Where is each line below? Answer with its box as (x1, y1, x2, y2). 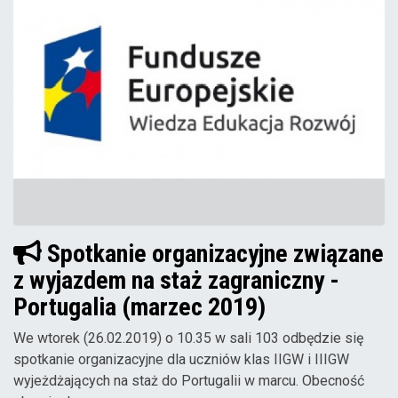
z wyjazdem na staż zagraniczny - (13, 265, 339, 295)
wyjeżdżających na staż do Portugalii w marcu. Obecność (13, 371, 364, 389)
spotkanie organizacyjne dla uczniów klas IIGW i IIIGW (13, 350, 349, 368)
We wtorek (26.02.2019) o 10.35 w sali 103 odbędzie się (13, 329, 363, 346)
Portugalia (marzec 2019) (13, 291, 266, 322)
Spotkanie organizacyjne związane (41, 238, 384, 268)
